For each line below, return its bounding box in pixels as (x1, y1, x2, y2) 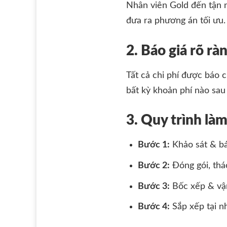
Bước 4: (138, 202, 170, 212)
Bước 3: (138, 181, 170, 191)
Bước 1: (138, 140, 170, 149)
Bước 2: (138, 161, 170, 170)
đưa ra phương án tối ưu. (126, 16, 225, 26)
